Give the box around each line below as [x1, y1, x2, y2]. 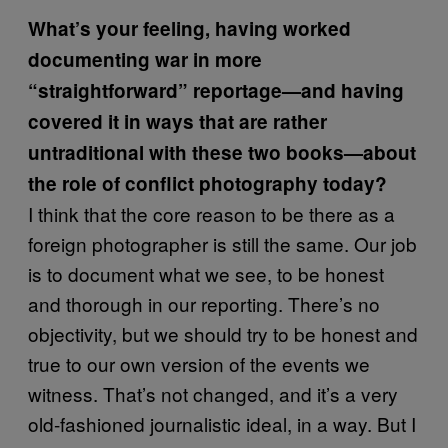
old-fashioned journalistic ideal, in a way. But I [28, 409, 416, 437]
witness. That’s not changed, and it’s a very [28, 379, 398, 407]
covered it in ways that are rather [28, 107, 327, 135]
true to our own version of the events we [28, 349, 370, 377]
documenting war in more [28, 45, 262, 73]
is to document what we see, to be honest [28, 259, 384, 287]
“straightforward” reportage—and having [28, 76, 404, 104]
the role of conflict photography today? [28, 169, 387, 197]
